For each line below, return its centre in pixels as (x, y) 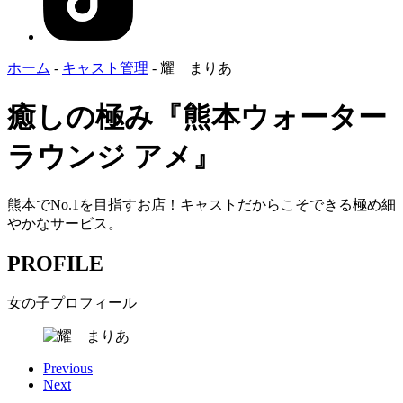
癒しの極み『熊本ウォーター (197, 116)
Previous (68, 369)
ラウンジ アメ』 (114, 156)
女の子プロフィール (72, 303)
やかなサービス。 (65, 224)
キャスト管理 (105, 68)
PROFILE (55, 264)
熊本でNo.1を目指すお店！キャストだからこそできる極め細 (201, 205)
